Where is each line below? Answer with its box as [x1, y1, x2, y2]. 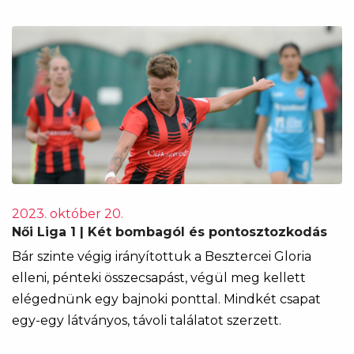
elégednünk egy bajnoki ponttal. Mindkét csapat [12, 292, 321, 307]
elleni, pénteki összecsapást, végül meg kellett [12, 270, 306, 285]
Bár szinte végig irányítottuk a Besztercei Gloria [12, 249, 311, 264]
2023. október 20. [12, 206, 123, 221]
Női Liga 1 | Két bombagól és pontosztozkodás [12, 224, 327, 239]
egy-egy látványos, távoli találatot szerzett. [12, 313, 281, 328]
